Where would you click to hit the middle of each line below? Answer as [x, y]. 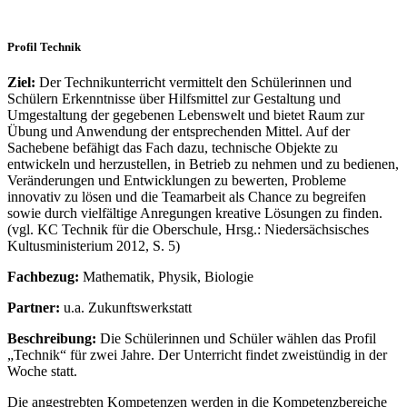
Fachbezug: [45, 277]
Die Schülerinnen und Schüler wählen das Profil [236, 339]
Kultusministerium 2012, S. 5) [94, 246]
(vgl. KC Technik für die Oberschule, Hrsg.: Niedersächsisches [188, 230]
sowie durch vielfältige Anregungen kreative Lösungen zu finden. [195, 213]
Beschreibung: [52, 339]
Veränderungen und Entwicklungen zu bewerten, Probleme [177, 181]
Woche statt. [42, 372]
